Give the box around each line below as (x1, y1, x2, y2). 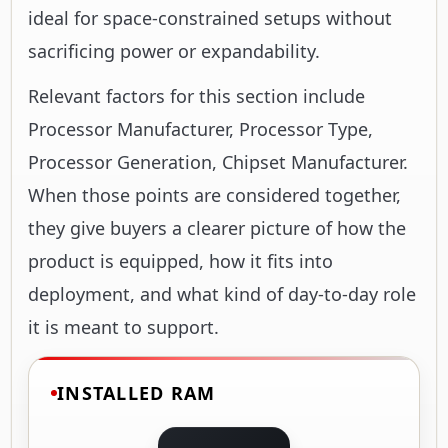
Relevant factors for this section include (28, 83, 365, 108)
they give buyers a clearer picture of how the (28, 215, 406, 240)
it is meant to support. (28, 314, 219, 339)
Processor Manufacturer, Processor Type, (28, 116, 373, 141)
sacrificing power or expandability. (28, 38, 320, 63)
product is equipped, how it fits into (28, 248, 333, 273)
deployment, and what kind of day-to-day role (28, 281, 416, 306)
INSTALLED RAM (57, 380, 216, 405)
